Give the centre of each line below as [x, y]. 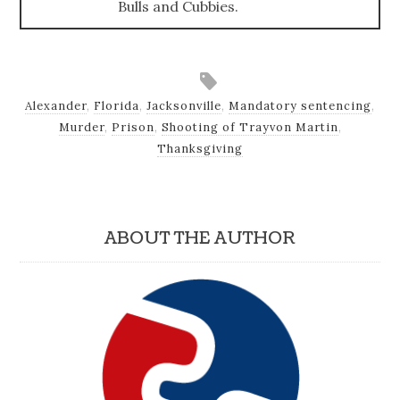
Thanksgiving [200, 148]
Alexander [56, 105]
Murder [81, 127]
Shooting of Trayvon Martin [250, 127]
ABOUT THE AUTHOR [200, 238]
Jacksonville [184, 105]
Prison [133, 127]
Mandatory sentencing [300, 105]
